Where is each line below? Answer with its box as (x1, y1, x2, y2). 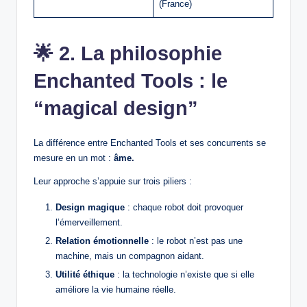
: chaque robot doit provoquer (125, 202, 243, 213)
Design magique (56, 202, 125, 213)
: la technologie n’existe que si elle (114, 269, 254, 280)
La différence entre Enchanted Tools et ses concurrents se (34, 138, 266, 149)
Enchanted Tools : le (34, 70, 228, 93)
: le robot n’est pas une (149, 236, 243, 247)
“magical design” (34, 97, 198, 120)
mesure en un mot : (34, 153, 114, 164)
